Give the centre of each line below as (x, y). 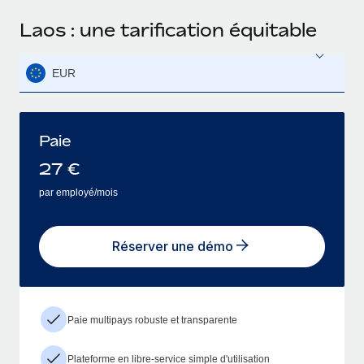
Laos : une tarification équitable (168, 30)
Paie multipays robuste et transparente (152, 320)
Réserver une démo (172, 247)
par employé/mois (78, 192)
